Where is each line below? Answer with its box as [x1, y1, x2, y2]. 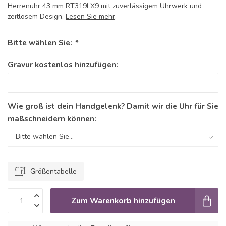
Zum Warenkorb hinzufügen [71, 195, 175, 206]
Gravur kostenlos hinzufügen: [8, 59, 118, 70]
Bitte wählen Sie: [8, 37, 74, 48]
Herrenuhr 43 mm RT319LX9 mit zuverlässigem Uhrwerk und [8, 1, 202, 11]
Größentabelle [30, 166, 77, 177]
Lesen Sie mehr [66, 12, 115, 22]
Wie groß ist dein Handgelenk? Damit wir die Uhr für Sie [8, 101, 218, 112]
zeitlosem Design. [8, 12, 66, 22]
